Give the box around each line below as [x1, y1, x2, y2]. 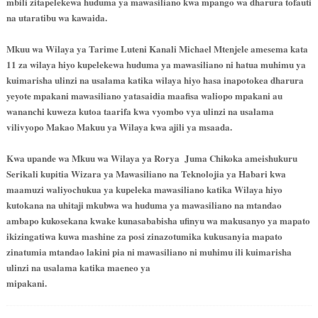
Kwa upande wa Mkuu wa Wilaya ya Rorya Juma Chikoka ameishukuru [6, 150, 297, 165]
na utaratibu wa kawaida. [6, 10, 107, 24]
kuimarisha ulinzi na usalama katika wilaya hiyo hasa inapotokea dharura [6, 72, 304, 87]
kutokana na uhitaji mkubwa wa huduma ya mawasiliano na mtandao [6, 197, 282, 212]
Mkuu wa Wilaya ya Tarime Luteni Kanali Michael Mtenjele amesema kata [6, 41, 308, 55]
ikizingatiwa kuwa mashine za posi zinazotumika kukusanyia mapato [6, 229, 283, 243]
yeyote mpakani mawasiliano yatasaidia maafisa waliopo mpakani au [6, 88, 283, 102]
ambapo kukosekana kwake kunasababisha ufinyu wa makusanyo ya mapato [6, 213, 310, 227]
